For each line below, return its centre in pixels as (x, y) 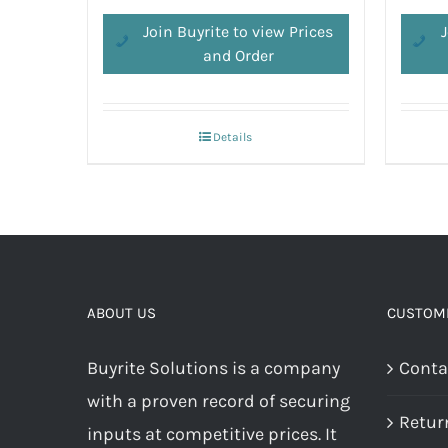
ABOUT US (121, 312)
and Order (238, 55)
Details (233, 136)
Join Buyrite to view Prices (238, 31)
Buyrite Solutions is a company (213, 367)
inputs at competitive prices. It (212, 433)
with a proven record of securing (218, 400)
